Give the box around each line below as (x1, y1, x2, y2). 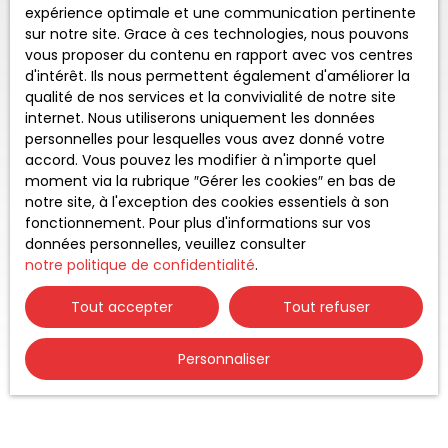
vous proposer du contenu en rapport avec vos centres (25, 45, 413, 65)
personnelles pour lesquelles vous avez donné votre (25, 129, 385, 149)
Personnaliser (178, 348, 270, 369)
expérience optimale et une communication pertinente (25, 3, 416, 23)
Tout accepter (71, 296, 173, 317)
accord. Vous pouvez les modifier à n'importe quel (25, 150, 376, 170)
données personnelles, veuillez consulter (25, 234, 306, 254)
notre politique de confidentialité (25, 255, 255, 275)
